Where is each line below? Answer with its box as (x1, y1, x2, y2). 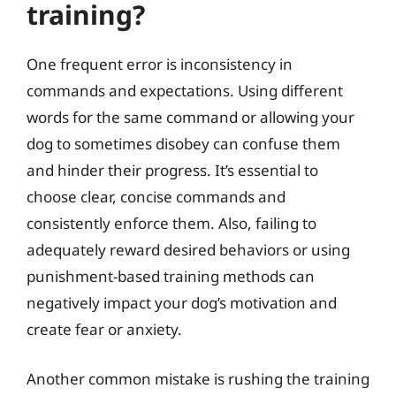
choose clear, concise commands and (27, 187, 286, 207)
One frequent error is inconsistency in (27, 54, 293, 74)
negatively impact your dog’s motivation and (27, 293, 337, 313)
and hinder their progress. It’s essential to (27, 160, 318, 180)
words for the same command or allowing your (27, 107, 354, 127)
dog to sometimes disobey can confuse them (27, 133, 340, 154)
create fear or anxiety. (27, 319, 182, 339)
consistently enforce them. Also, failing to (27, 213, 316, 233)
